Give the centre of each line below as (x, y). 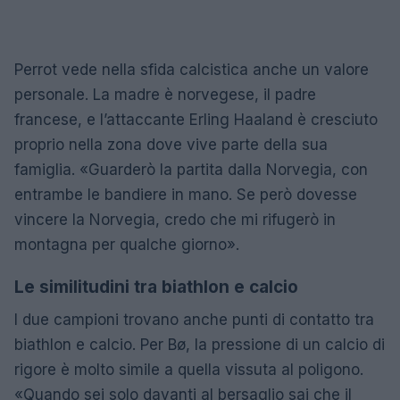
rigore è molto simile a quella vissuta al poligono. (189, 370)
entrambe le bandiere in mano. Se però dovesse (186, 195)
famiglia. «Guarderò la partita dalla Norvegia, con (191, 170)
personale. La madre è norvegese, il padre (165, 95)
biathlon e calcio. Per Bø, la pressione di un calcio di (200, 345)
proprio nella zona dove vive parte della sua (171, 145)
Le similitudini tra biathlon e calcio (156, 287)
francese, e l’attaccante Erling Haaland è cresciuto (196, 120)
